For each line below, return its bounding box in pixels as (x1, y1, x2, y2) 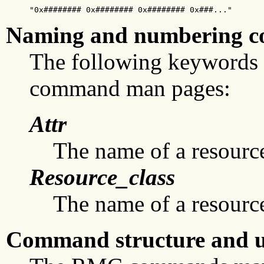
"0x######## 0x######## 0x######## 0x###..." (29, 5, 232, 15)
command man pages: (29, 75, 230, 101)
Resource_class (29, 164, 175, 190)
